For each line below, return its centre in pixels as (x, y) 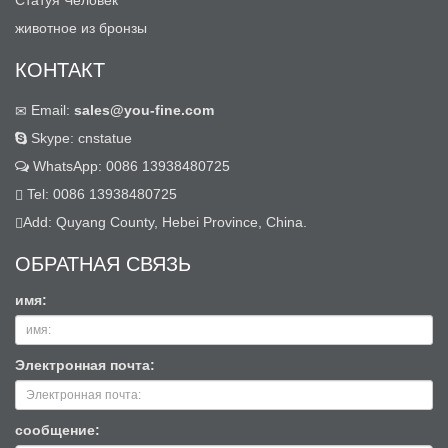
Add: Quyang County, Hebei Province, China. (165, 222)
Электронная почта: (85, 365)
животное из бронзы (81, 28)
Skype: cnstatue (79, 138)
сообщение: (57, 430)
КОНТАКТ (60, 69)
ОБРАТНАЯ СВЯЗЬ (103, 263)
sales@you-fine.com (144, 110)
